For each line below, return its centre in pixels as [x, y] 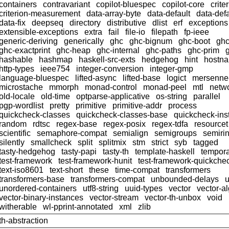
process [182, 105]
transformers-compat [108, 179]
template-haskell [165, 151]
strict [160, 142]
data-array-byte [114, 13]
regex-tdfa [170, 124]
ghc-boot [194, 41]
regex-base [77, 124]
